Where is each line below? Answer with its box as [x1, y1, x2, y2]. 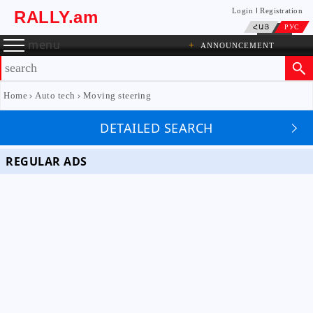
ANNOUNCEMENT [201, 41, 275, 50]
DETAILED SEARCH [100, 119, 213, 136]
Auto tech [35, 90, 75, 101]
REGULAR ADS [6, 154, 87, 169]
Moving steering [82, 90, 151, 101]
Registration [260, 6, 303, 15]
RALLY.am [14, 8, 98, 27]
